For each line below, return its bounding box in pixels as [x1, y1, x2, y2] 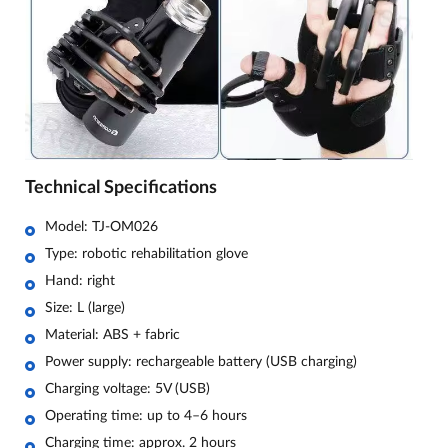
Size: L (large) [45, 300, 125, 315]
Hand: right [45, 273, 115, 288]
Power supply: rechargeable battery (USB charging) [45, 354, 357, 369]
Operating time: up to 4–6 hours [45, 408, 247, 423]
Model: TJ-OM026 [45, 219, 158, 234]
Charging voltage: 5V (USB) [45, 381, 210, 396]
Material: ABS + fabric [45, 327, 180, 342]
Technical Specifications [25, 178, 217, 197]
